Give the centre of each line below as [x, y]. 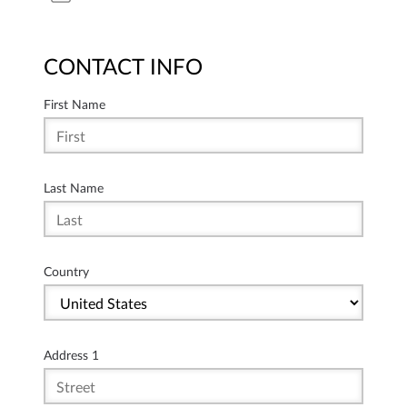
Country [66, 272]
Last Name [74, 189]
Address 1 [71, 356]
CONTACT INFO [123, 68]
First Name [74, 105]
